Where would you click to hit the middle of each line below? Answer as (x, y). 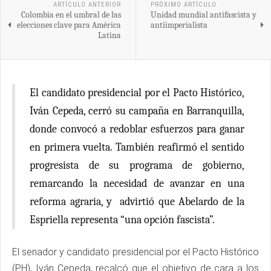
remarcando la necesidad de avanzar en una (137, 183)
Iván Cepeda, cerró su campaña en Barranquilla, (137, 111)
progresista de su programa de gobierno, (137, 165)
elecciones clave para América (69, 25)
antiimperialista (179, 25)
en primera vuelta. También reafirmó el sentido (137, 147)
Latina (109, 35)
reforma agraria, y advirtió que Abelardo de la (137, 201)
